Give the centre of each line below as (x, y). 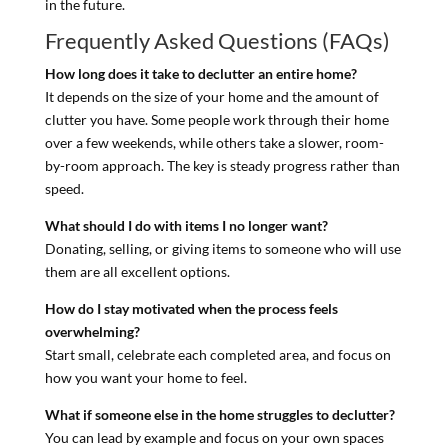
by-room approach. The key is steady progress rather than (222, 165)
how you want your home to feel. (145, 377)
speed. (64, 188)
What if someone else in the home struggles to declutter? (219, 414)
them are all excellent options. (137, 271)
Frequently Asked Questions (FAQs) (217, 40)
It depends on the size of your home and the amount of (211, 96)
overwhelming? (92, 331)
